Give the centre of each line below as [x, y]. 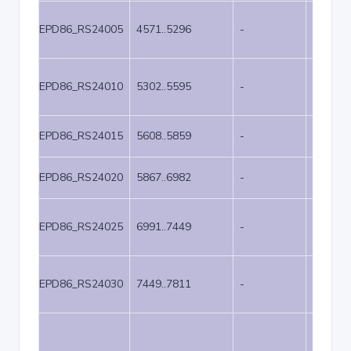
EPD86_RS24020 [81, 177]
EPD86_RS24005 [81, 29]
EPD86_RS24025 [81, 227]
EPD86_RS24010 [81, 87]
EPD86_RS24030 [81, 284]
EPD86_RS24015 [81, 136]
